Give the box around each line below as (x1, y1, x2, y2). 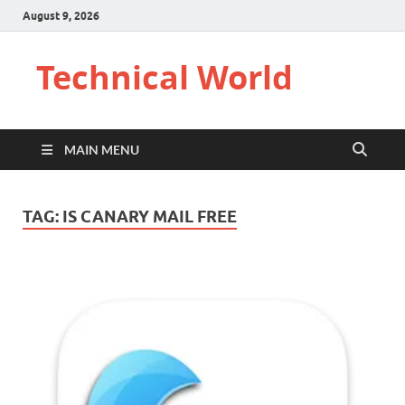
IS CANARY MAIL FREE (62, 207, 237, 226)
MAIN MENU (64, 142, 139, 157)
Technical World (36, 55, 293, 99)
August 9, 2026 (23, 8, 99, 23)
